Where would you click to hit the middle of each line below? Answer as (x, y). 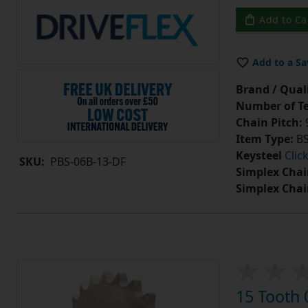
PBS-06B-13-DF (88, 162)
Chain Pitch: (269, 123)
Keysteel (258, 156)
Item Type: (264, 139)
